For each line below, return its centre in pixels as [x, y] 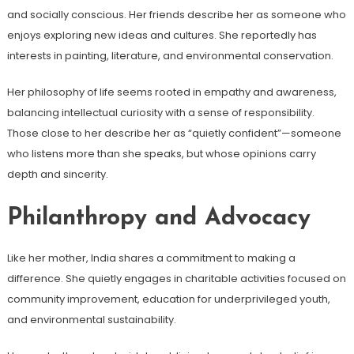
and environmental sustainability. [91, 319]
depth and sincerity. [57, 174]
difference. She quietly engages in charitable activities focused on [176, 278]
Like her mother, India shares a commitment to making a [151, 258]
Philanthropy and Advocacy [158, 218]
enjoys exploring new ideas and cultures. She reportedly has [162, 35]
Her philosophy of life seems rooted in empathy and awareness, [171, 92]
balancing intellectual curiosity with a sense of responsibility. [160, 112]
